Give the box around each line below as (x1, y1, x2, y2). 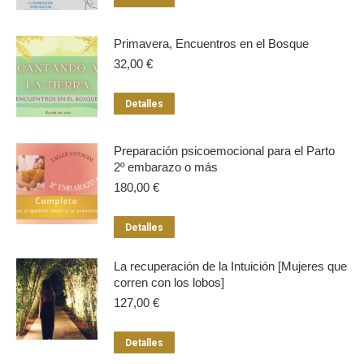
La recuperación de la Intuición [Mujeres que (114, 258, 347, 273)
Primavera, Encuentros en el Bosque (114, 36, 309, 50)
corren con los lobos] (114, 275, 224, 289)
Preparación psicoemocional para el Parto (114, 143, 335, 158)
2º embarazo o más (114, 159, 218, 174)
